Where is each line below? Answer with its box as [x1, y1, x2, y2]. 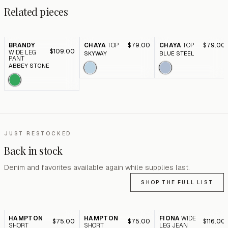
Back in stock [4, 144, 63, 157]
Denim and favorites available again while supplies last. [4, 163, 190, 172]
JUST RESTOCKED [4, 131, 72, 136]
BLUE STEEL [159, 50, 194, 56]
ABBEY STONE [9, 63, 49, 69]
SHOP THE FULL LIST [141, 180, 213, 185]
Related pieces [4, 5, 68, 18]
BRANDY [9, 42, 35, 49]
